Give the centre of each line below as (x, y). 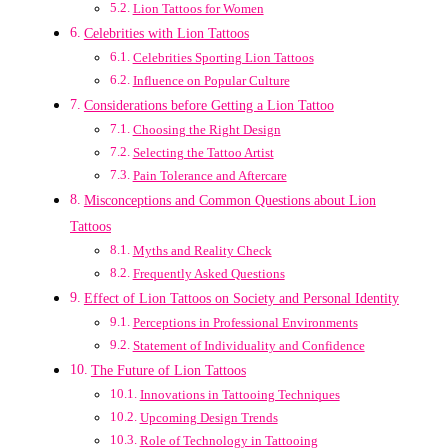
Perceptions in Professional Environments (245, 323)
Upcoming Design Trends (208, 418)
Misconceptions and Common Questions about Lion (229, 200)
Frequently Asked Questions (208, 274)
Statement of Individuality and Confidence (248, 346)
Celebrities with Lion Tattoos (166, 33)
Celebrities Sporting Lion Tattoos (223, 58)
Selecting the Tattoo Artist (203, 153)
